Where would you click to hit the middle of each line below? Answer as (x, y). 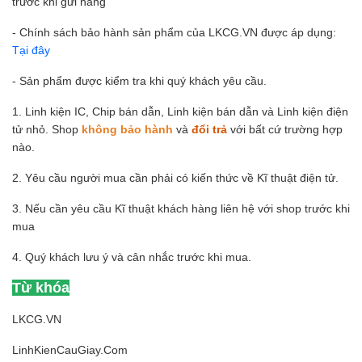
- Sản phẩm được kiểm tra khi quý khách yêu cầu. (139, 80)
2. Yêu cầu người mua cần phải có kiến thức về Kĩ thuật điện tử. (175, 177)
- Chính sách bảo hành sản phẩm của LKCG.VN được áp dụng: (174, 32)
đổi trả (209, 129)
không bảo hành (127, 129)
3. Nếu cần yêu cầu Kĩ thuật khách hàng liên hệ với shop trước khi (181, 208)
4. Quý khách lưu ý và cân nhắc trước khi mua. (132, 257)
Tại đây (31, 50)
